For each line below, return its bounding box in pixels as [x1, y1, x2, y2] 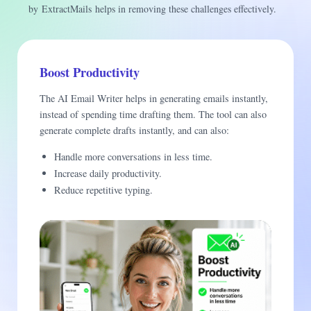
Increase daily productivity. [53, 166, 165, 180]
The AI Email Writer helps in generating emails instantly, [40, 92, 269, 106]
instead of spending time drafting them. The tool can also [40, 108, 267, 121]
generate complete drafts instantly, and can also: [40, 124, 230, 137]
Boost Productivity [40, 62, 144, 82]
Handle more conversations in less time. [53, 149, 212, 163]
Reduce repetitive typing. [53, 183, 156, 197]
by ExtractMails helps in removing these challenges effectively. [28, 2, 283, 16]
